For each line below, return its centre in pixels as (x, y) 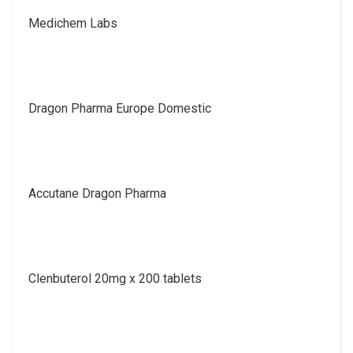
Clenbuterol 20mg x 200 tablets (115, 278)
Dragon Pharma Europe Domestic (120, 108)
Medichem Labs (73, 23)
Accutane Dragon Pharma (97, 193)
